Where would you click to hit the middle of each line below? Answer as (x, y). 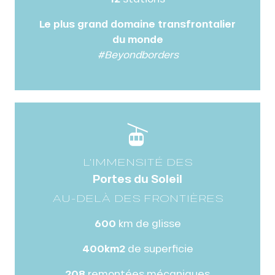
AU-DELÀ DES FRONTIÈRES (137, 198)
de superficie (159, 248)
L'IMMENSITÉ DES (137, 161)
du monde (137, 39)
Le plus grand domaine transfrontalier (137, 23)
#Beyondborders (137, 54)
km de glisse (148, 223)
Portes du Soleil (137, 178)
